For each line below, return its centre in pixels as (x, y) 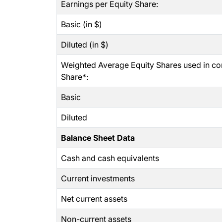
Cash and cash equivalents (110, 158)
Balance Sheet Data (98, 138)
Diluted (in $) (85, 45)
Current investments (98, 178)
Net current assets (94, 199)
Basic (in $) (82, 24)
